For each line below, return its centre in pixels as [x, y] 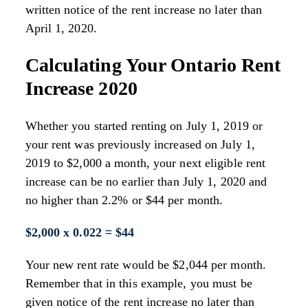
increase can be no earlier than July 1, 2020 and [146, 181]
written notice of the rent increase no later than [144, 10]
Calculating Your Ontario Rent [153, 65]
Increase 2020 [81, 89]
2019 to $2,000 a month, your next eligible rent [145, 163]
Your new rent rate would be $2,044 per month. [146, 264]
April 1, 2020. [61, 29]
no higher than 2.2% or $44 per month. [124, 200]
